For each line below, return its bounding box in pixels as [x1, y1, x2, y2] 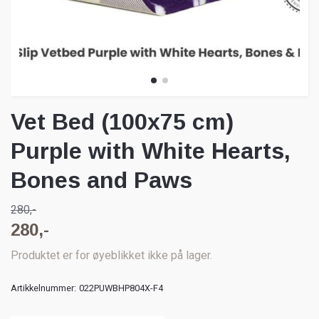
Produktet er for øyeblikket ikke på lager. [11, 249, 212, 263]
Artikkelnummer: [11, 283, 76, 294]
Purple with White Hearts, [11, 138, 291, 164]
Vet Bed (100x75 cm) [11, 109, 234, 135]
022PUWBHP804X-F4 [79, 283, 163, 294]
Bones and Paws [11, 167, 192, 194]
